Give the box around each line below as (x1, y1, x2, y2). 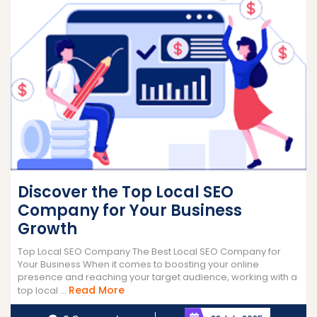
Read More (69, 283, 125, 298)
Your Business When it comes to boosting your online (18, 258, 259, 272)
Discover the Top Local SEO (18, 181, 234, 204)
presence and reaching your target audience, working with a (18, 270, 297, 284)
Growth (18, 218, 77, 241)
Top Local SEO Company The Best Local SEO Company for (18, 245, 281, 259)
